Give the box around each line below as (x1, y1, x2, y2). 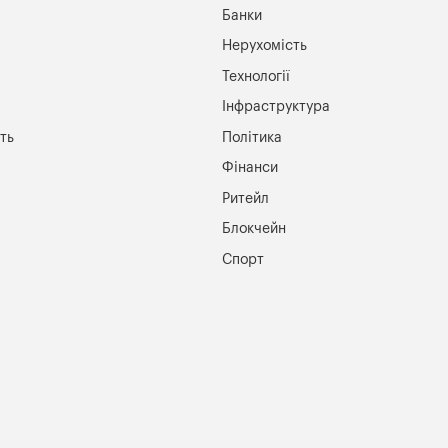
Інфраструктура (222, 100, 331, 114)
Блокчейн (222, 222, 287, 236)
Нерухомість (222, 39, 308, 53)
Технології (222, 69, 291, 83)
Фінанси (222, 161, 279, 175)
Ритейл (222, 191, 270, 205)
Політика (222, 130, 283, 144)
